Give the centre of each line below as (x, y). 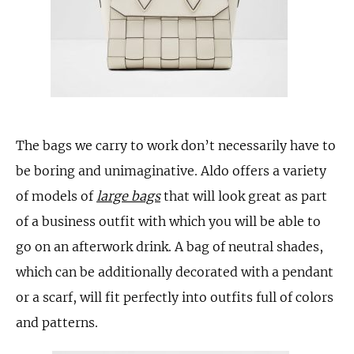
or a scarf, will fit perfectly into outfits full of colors (175, 297)
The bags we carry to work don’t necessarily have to (176, 145)
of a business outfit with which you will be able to (168, 221)
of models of (56, 196)
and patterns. (57, 322)
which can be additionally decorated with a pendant (175, 272)
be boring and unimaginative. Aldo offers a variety (171, 171)
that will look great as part (244, 196)
